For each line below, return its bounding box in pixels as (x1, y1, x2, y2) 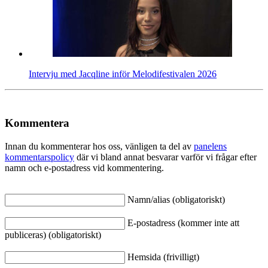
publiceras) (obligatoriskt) (5, 229, 101, 240)
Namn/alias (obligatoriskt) (127, 194, 225, 205)
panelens (194, 141, 227, 151)
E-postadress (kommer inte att (127, 217, 239, 228)
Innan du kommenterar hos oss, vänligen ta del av (5, 141, 194, 151)
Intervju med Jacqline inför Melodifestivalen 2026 (29, 68, 217, 79)
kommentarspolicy (5, 151, 74, 162)
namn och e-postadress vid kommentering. (5, 162, 164, 173)
